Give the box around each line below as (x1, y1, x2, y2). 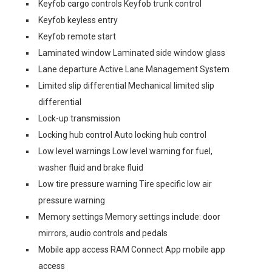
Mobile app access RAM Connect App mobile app (38, 244, 225, 254)
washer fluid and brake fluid (38, 162, 143, 172)
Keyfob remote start (38, 31, 116, 41)
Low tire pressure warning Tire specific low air (38, 178, 212, 189)
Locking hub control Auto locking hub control (38, 129, 206, 140)
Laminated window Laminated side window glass (38, 47, 225, 58)
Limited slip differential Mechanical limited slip (38, 80, 214, 90)
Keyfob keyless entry (38, 15, 118, 25)
